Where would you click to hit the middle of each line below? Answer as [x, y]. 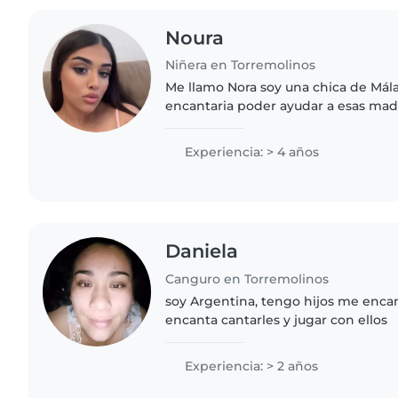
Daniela [202, 251]
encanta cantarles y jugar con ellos [277, 320]
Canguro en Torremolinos [247, 279]
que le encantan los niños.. [251, 143]
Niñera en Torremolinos [241, 65]
